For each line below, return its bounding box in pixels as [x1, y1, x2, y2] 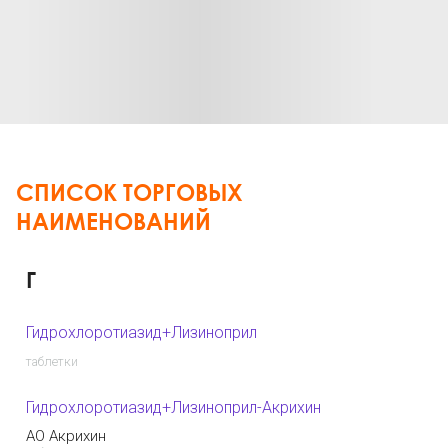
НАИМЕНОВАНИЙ [16, 206, 211, 235]
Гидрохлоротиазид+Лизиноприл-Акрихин [26, 398, 321, 418]
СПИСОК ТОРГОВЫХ [16, 177, 243, 206]
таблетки [26, 354, 78, 370]
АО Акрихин [26, 426, 106, 445]
